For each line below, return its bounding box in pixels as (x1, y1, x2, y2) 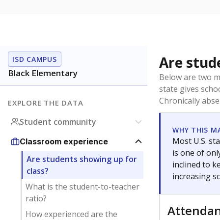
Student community (20, 116, 96, 127)
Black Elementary (8, 67, 78, 79)
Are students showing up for (26, 154, 137, 165)
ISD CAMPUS (12, 55, 57, 64)
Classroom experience (20, 137, 108, 146)
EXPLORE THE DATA (8, 98, 83, 108)
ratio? (25, 193, 47, 204)
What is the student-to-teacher (25, 181, 139, 192)
